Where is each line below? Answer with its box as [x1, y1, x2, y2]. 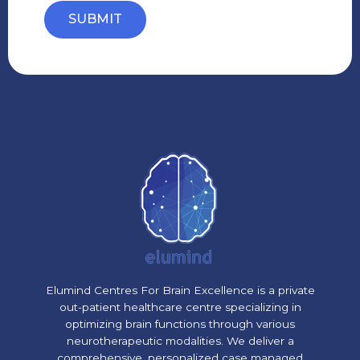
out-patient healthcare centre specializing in [59, 301, 301, 314]
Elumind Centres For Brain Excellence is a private [45, 284, 315, 297]
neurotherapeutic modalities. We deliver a [66, 334, 294, 348]
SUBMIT [68, 11, 122, 27]
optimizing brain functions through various [65, 317, 295, 331]
